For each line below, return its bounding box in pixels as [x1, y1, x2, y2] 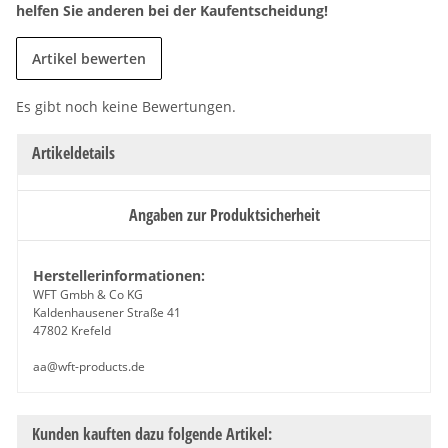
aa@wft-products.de [33, 357, 145, 375]
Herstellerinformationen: [33, 265, 205, 285]
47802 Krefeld [33, 321, 111, 339]
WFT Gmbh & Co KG [33, 285, 143, 303]
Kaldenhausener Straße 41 [33, 303, 184, 321]
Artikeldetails [32, 141, 115, 164]
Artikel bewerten [32, 48, 146, 68]
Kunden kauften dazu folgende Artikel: [32, 422, 272, 445]
